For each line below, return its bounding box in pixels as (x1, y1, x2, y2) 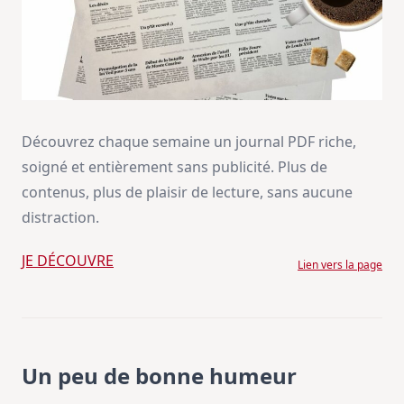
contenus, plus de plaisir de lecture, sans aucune (22, 181, 353, 202)
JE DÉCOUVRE (22, 250, 114, 271)
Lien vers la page (298, 256, 382, 272)
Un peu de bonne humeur (22, 360, 297, 390)
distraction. (22, 207, 99, 227)
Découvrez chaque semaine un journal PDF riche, (22, 131, 356, 151)
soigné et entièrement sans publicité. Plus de (22, 156, 327, 177)
